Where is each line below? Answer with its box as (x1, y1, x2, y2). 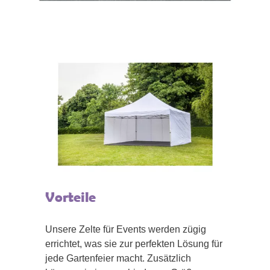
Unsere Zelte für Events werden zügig (45, 224, 206, 234)
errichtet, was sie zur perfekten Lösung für (45, 238, 222, 249)
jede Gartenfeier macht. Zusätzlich (45, 253, 191, 263)
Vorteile (45, 188, 96, 205)
